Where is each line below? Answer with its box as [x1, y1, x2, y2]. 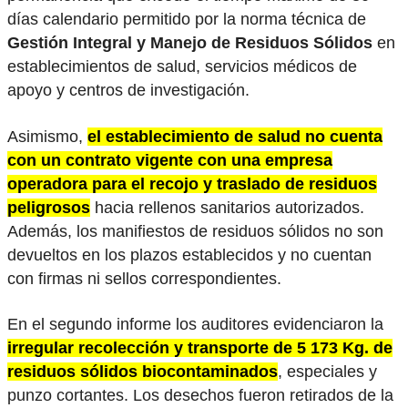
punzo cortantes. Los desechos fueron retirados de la [7, 386, 393, 405]
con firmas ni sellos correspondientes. [7, 269, 281, 288]
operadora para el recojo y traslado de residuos [7, 174, 377, 193]
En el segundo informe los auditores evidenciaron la [7, 315, 383, 334]
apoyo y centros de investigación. [7, 81, 259, 100]
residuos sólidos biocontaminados [7, 362, 278, 382]
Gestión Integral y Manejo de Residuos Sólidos [7, 34, 372, 53]
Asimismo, [7, 127, 87, 146]
